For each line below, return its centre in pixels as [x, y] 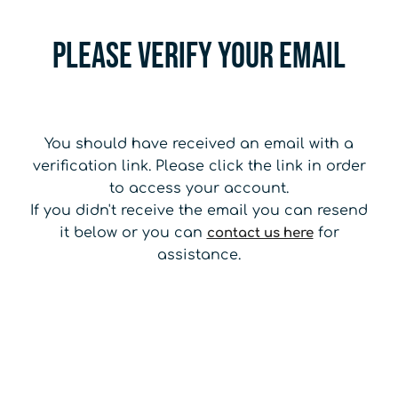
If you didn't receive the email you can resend [199, 210]
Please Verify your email [199, 56]
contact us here [260, 233]
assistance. [199, 255]
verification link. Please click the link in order [199, 166]
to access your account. [199, 188]
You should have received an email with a [199, 143]
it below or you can [133, 232]
